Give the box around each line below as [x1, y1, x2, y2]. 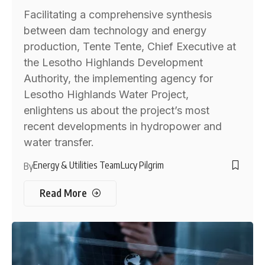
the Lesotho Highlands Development [24, 56, 203, 69]
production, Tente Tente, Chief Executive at [24, 40, 237, 53]
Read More [39, 186, 87, 200]
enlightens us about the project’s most [24, 104, 210, 117]
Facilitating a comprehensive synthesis [24, 8, 212, 21]
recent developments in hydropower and [24, 119, 222, 132]
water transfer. [24, 135, 98, 148]
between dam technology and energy [24, 24, 207, 37]
